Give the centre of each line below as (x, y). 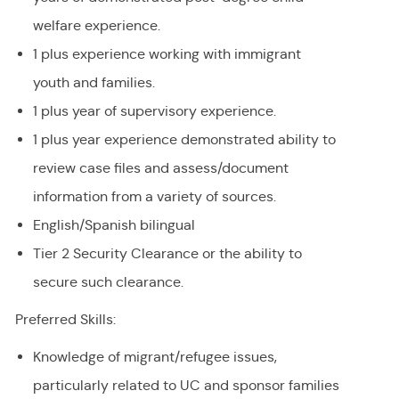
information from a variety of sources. (156, 197)
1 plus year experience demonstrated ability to (184, 140)
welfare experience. (96, 26)
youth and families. (94, 83)
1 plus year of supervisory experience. (154, 111)
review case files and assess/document (160, 168)
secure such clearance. (108, 282)
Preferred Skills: (65, 320)
